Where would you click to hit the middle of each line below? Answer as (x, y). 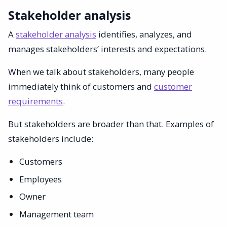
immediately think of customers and (81, 86)
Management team (57, 214)
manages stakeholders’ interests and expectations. (107, 49)
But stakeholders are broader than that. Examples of (111, 124)
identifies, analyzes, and (144, 34)
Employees (41, 179)
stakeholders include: (51, 139)
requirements (35, 101)
